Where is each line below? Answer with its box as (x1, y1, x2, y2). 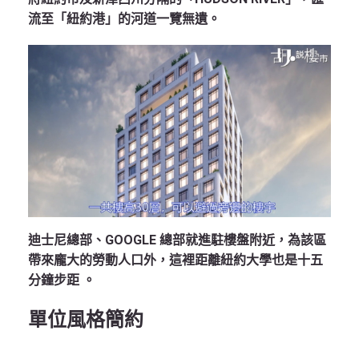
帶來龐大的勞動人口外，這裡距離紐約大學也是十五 (28, 252, 323, 268)
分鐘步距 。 (28, 272, 95, 288)
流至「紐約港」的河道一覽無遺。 (28, 10, 220, 26)
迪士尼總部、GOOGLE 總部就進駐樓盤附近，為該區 (28, 232, 326, 248)
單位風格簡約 (28, 308, 143, 331)
